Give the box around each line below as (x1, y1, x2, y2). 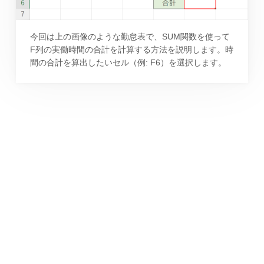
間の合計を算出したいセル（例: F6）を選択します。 (29, 58, 226, 68)
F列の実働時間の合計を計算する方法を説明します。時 (29, 45, 233, 55)
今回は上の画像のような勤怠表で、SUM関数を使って (29, 32, 230, 42)
